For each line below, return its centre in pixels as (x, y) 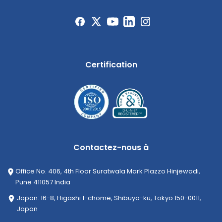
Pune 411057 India (43, 182)
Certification (111, 64)
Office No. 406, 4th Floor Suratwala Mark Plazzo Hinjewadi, (108, 171)
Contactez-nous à (111, 147)
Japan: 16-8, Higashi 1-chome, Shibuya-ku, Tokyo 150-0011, (109, 198)
